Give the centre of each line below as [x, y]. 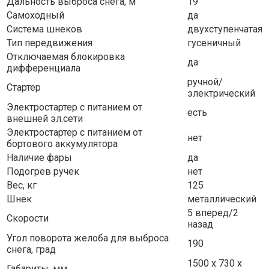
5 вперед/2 [213, 213]
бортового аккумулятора [62, 144]
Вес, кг [22, 185]
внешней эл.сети [45, 118]
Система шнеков [44, 29]
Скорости [28, 218]
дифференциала [44, 68]
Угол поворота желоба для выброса [88, 238]
